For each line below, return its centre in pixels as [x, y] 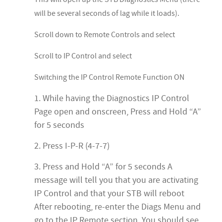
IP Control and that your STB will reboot [109, 194]
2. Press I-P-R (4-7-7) [72, 146]
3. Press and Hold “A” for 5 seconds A [103, 167]
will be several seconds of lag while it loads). [107, 14]
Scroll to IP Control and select [83, 56]
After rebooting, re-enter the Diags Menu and [117, 207]
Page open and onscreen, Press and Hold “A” [118, 112]
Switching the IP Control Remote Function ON [109, 78]
